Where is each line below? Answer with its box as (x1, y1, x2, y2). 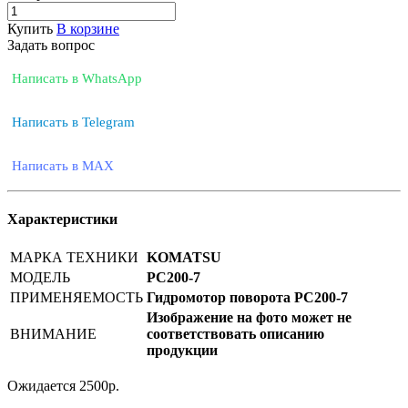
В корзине (56, 20, 119, 36)
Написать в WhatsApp (12, 71, 142, 87)
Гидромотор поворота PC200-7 (147, 290, 348, 306)
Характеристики (7, 211, 117, 228)
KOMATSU (147, 250, 221, 266)
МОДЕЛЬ (10, 270, 70, 286)
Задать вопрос (7, 36, 95, 53)
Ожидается (7, 378, 76, 394)
